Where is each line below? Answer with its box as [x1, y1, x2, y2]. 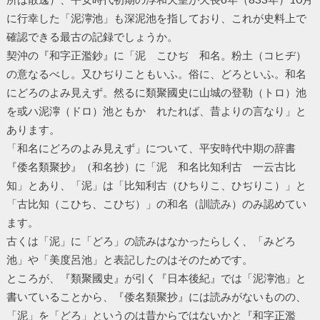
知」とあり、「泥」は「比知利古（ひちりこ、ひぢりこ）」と [6, 179, 306, 192]
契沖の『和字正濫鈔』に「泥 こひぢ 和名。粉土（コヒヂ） [6, 49, 306, 62]
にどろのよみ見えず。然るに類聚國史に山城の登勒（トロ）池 [6, 86, 306, 99]
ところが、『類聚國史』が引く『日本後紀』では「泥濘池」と [6, 271, 306, 285]
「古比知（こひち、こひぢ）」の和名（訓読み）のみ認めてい [6, 197, 306, 211]
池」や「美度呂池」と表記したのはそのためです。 [6, 253, 253, 266]
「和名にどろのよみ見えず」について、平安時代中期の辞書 [6, 141, 296, 155]
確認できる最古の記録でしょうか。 [6, 30, 178, 44]
